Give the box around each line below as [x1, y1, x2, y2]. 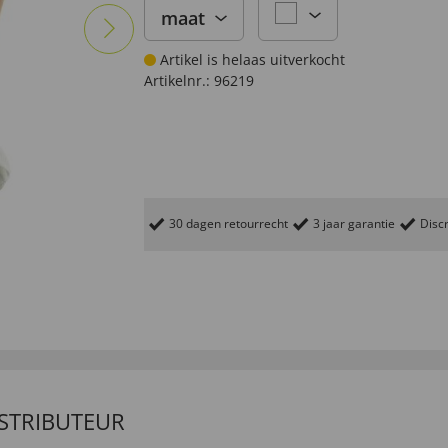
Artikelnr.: [144, 71, 210, 90]
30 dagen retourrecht [169, 214, 288, 232]
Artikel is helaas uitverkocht [156, 50, 345, 69]
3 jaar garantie [313, 214, 395, 232]
